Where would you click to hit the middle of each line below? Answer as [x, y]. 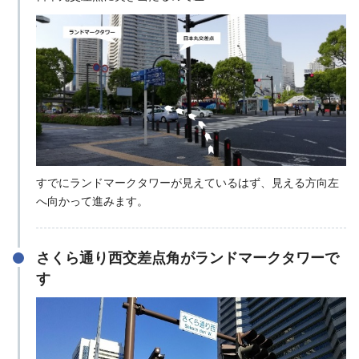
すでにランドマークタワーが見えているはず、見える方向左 [187, 182]
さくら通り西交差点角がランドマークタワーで [187, 258]
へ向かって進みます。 [92, 201]
